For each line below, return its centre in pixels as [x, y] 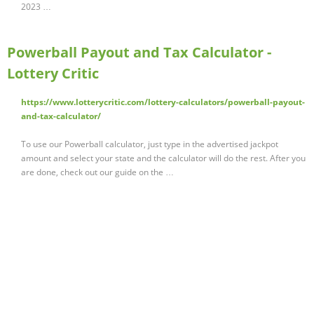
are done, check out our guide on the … [97, 172]
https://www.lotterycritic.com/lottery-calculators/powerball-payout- [163, 102]
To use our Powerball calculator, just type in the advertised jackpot [150, 144]
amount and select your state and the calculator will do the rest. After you [163, 158]
